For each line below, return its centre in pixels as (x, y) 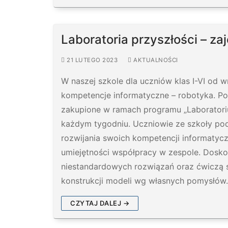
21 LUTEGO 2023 (92, 60)
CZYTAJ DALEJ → (100, 203)
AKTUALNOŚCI (155, 60)
